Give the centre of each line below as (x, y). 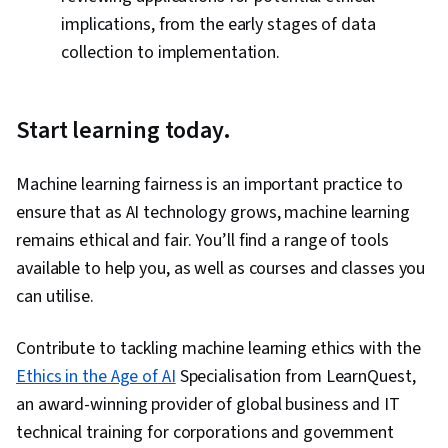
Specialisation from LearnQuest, (295, 377)
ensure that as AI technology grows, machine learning (213, 213)
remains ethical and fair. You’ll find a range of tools (202, 241)
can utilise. (55, 297)
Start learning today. (123, 131)
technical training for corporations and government (205, 433)
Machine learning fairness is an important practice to (209, 185)
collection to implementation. (172, 53)
